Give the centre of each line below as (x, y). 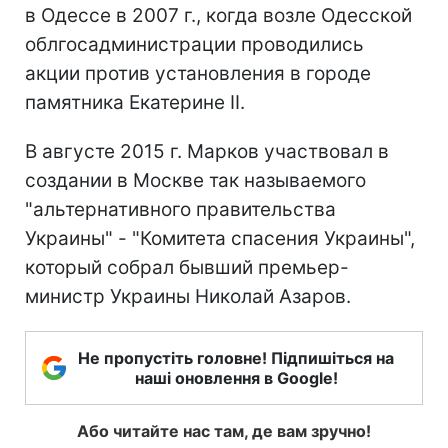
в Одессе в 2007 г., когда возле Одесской (218, 15)
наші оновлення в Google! (236, 377)
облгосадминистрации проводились (194, 44)
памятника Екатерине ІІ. (135, 102)
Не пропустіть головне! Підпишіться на (236, 357)
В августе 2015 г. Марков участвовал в (207, 151)
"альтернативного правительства (180, 209)
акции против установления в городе (198, 73)
